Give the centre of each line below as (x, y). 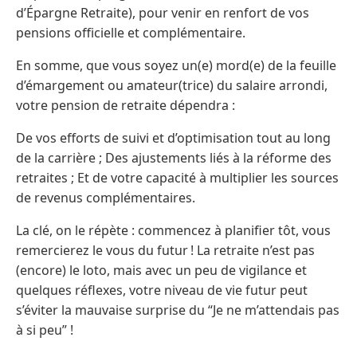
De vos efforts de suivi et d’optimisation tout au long (173, 137)
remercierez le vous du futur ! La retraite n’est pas (165, 250)
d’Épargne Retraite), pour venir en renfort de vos (163, 12)
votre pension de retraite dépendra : (126, 105)
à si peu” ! (45, 330)
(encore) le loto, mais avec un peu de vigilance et (161, 270)
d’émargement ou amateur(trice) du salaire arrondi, (172, 85)
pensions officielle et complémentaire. (131, 32)
